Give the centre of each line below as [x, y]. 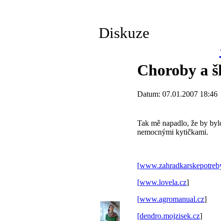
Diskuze [124, 33]
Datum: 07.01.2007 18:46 [177, 94]
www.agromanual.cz [172, 199]
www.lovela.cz [163, 183]
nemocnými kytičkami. [173, 132]
